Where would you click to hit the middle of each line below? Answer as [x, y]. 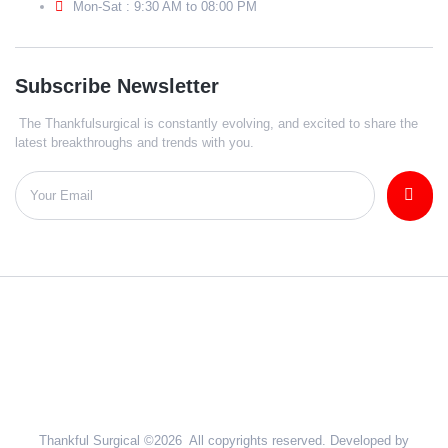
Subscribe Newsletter [117, 86]
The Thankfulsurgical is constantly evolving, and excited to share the [216, 124]
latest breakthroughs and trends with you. [134, 143]
